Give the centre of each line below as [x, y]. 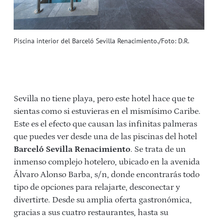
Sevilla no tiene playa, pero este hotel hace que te [104, 99]
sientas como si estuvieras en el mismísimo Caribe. [107, 111]
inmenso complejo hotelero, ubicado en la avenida [107, 162]
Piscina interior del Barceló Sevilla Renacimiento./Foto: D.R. [101, 41]
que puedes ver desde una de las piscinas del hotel [105, 136]
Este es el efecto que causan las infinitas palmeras [105, 124]
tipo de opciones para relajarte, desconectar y [97, 187]
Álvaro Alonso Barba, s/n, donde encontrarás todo [107, 174]
